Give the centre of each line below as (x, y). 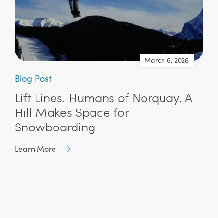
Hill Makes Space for (72, 112)
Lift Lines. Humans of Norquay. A (103, 98)
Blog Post (33, 79)
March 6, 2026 (167, 60)
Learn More (35, 149)
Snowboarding (55, 127)
